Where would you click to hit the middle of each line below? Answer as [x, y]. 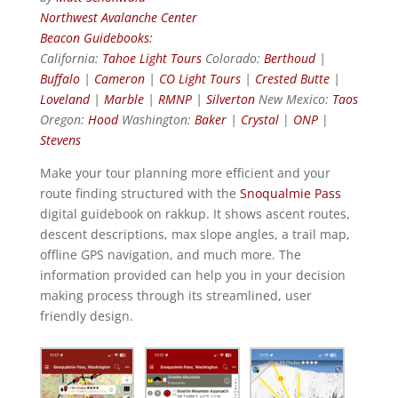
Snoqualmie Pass [290, 194]
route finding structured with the [139, 194]
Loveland [64, 99]
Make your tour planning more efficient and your [185, 173]
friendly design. [86, 316]
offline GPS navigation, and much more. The [170, 255]
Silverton [230, 99]
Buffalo [60, 79]
